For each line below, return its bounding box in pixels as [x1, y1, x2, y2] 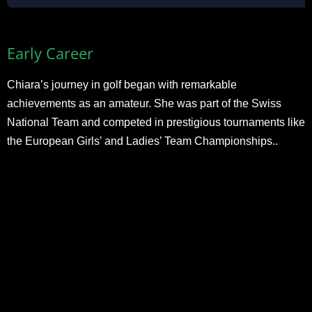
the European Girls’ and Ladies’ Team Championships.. [7, 134, 278, 147]
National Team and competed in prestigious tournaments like [7, 116, 305, 128]
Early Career [7, 42, 93, 63]
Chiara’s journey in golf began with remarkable [7, 78, 237, 91]
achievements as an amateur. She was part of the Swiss [7, 97, 281, 109]
